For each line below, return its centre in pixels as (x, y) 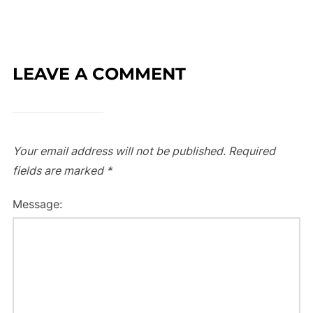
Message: (37, 204)
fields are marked (59, 170)
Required (252, 151)
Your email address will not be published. (119, 151)
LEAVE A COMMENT (99, 74)
